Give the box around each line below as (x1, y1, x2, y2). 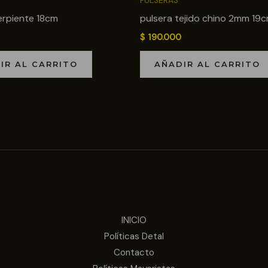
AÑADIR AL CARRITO (154, 59, 260, 69)
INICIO (121, 214, 147, 227)
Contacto (114, 246, 154, 259)
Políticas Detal (104, 230, 164, 243)
